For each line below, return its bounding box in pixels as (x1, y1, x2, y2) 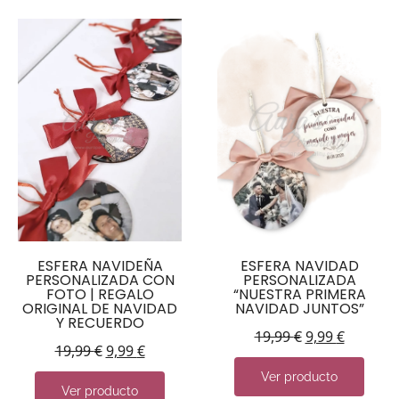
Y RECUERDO (55, 312, 144, 333)
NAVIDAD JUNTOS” (234, 297, 364, 319)
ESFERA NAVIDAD (240, 255, 359, 276)
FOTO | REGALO (45, 283, 154, 305)
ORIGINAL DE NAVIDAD (22, 297, 177, 319)
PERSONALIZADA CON (25, 269, 175, 290)
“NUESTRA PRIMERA (232, 283, 366, 305)
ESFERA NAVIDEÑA (37, 255, 163, 276)
